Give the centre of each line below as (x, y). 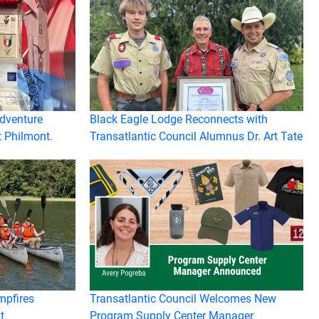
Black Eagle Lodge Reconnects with (179, 119)
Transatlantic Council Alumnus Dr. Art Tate (196, 136)
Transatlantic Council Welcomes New (183, 298)
